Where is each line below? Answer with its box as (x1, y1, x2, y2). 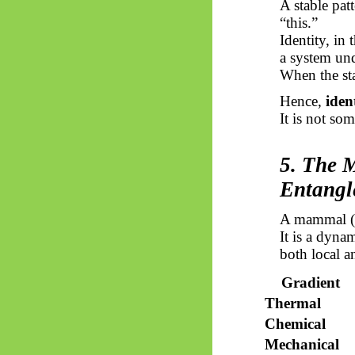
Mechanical (264, 335, 339, 353)
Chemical (264, 315, 326, 332)
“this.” (279, 14, 318, 32)
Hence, (279, 92, 326, 109)
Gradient (281, 273, 340, 291)
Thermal (264, 294, 321, 311)
